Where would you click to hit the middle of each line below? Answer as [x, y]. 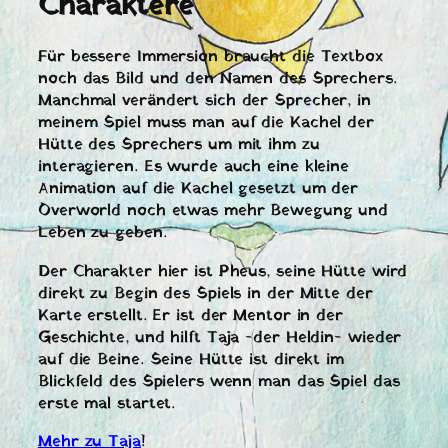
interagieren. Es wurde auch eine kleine [194, 167]
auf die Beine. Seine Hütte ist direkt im [191, 359]
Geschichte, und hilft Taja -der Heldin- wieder [220, 337]
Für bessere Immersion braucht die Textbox [210, 57]
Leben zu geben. [102, 233]
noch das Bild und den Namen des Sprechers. [217, 79]
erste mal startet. [107, 403]
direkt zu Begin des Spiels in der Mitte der [205, 293]
